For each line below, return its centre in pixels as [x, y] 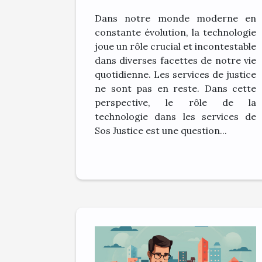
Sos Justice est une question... [161, 131]
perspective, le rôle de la [175, 103]
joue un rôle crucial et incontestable [175, 46]
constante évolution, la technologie [175, 32]
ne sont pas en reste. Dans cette [175, 89]
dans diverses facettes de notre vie [175, 61]
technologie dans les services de [175, 117]
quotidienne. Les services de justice [175, 75]
